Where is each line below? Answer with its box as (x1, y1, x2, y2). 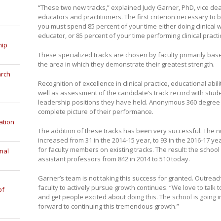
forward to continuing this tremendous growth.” (37, 201, 179, 211)
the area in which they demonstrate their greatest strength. (37, 59, 215, 69)
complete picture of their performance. (37, 107, 153, 116)
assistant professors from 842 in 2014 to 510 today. (37, 154, 190, 163)
